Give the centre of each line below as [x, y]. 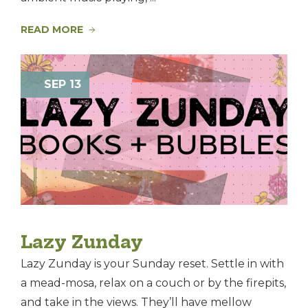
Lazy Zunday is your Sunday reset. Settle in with [152, 263]
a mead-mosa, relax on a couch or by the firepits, [153, 283]
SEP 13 [63, 85]
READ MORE [52, 30]
